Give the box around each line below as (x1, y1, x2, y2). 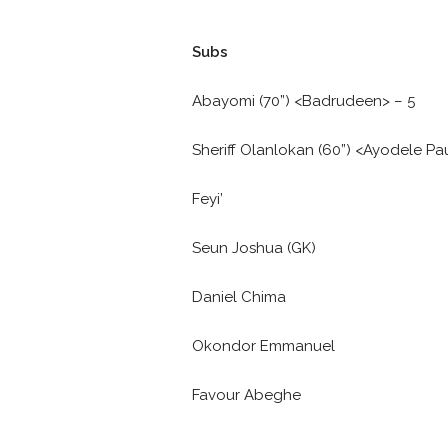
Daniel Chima (192, 288, 286, 306)
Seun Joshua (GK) (192, 239, 316, 257)
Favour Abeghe (192, 386, 301, 404)
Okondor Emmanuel (192, 337, 335, 355)
